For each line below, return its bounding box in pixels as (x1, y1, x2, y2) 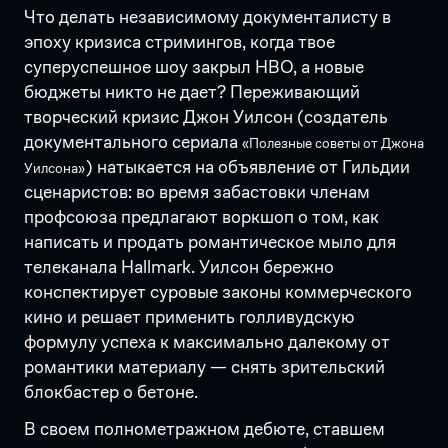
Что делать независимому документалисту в (24, 5, 391, 28)
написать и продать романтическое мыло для (24, 230, 396, 253)
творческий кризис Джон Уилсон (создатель (24, 105, 388, 128)
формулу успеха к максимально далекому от (24, 330, 390, 353)
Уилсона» (24, 159, 85, 177)
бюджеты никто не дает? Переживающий (24, 80, 360, 103)
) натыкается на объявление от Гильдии (85, 155, 410, 178)
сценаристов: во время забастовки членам (24, 180, 370, 203)
